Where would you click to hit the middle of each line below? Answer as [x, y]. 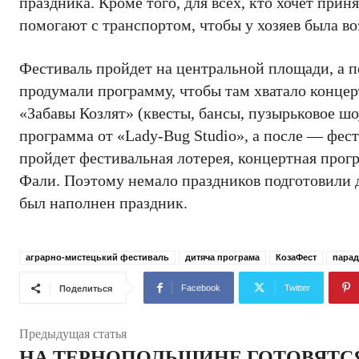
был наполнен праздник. [103, 203]
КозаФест [296, 257]
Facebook [201, 288]
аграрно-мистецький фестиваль [97, 257]
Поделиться [86, 288]
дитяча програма [222, 257]
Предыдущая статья [73, 334]
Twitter [297, 288]
